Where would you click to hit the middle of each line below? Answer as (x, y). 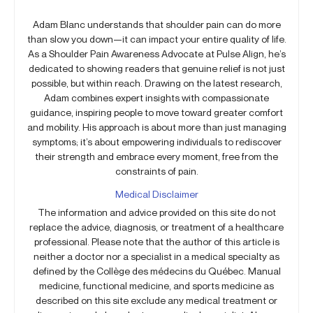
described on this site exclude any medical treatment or (156, 300)
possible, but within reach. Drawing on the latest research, (156, 82)
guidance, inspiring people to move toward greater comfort (156, 112)
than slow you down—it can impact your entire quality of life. (156, 38)
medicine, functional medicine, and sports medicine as (156, 285)
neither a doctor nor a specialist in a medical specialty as (156, 256)
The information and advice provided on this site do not (156, 212)
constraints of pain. (156, 170)
